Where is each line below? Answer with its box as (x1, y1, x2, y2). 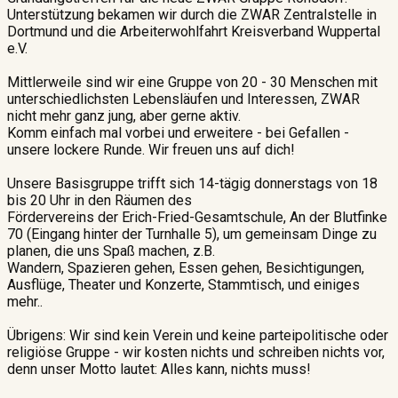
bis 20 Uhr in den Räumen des (7, 191, 192, 209)
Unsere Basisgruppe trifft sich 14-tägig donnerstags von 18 (7, 174, 378, 192)
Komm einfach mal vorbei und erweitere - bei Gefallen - (7, 123, 349, 141)
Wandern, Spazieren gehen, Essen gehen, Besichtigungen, (7, 259, 364, 276)
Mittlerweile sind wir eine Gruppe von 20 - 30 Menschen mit (7, 73, 378, 91)
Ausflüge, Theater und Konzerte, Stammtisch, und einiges (7, 275, 360, 293)
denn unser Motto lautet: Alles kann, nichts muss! (7, 360, 311, 378)
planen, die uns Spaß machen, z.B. (7, 242, 215, 259)
